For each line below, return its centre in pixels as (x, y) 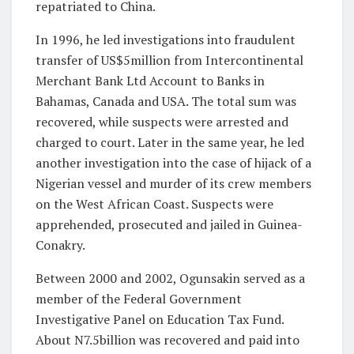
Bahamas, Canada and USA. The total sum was (166, 101)
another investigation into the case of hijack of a (173, 162)
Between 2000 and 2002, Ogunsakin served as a (170, 278)
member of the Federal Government (139, 298)
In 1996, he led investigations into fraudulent (166, 39)
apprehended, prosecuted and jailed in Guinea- (169, 224)
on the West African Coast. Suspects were (154, 203)
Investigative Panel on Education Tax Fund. (160, 319)
